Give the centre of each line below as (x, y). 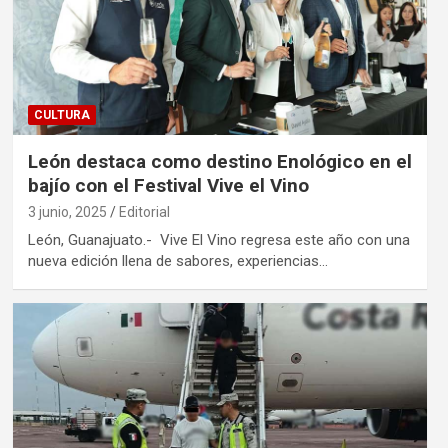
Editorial (144, 212)
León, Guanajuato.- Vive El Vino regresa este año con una (218, 240)
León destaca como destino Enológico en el (219, 162)
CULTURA (61, 115)
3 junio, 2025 (67, 212)
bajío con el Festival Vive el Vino (168, 186)
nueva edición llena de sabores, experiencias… (177, 261)
